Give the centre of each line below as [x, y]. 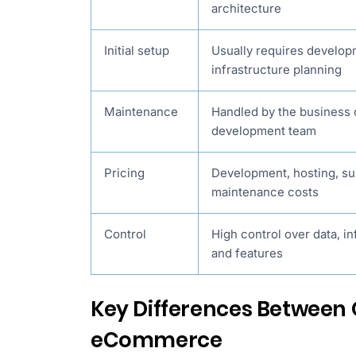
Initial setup [137, 51]
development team [264, 131]
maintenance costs [265, 192]
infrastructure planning [277, 70]
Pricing [124, 173]
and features [247, 253]
